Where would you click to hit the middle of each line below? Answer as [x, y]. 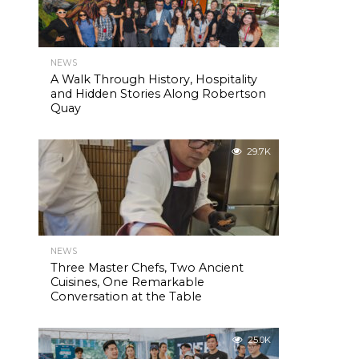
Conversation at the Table [126, 296]
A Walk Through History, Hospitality [154, 79]
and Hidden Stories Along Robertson [158, 94]
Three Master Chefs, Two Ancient [147, 268]
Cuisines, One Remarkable [127, 282]
